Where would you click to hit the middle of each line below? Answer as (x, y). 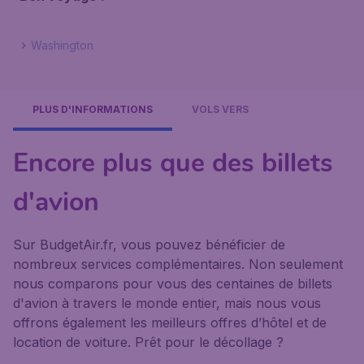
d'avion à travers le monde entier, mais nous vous (167, 303)
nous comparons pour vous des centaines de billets (173, 284)
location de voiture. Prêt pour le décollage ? (148, 342)
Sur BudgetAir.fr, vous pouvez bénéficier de (149, 245)
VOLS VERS (220, 109)
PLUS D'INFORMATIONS (93, 109)
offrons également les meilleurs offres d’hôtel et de (170, 323)
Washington (62, 45)
